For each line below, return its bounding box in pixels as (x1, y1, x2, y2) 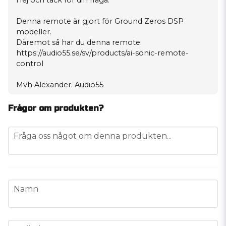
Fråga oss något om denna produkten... (14, 131, 172, 141)
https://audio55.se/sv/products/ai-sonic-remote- (16, 48, 189, 58)
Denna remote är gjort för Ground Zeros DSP (16, 17, 184, 26)
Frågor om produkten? (8, 103, 103, 113)
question (8, 127, 43, 137)
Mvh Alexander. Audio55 (16, 80, 103, 89)
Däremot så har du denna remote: (16, 38, 142, 47)
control (16, 59, 43, 68)
